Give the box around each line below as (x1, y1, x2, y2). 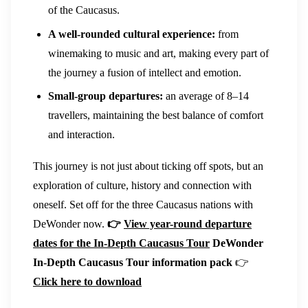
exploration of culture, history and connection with (33, 179, 252, 191)
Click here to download (33, 275, 142, 287)
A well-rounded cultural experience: (48, 27, 216, 40)
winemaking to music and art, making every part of (48, 47, 269, 59)
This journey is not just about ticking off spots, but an (33, 159, 263, 172)
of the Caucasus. (48, 4, 120, 16)
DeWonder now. (33, 217, 107, 230)
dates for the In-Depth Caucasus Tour (33, 236, 210, 249)
